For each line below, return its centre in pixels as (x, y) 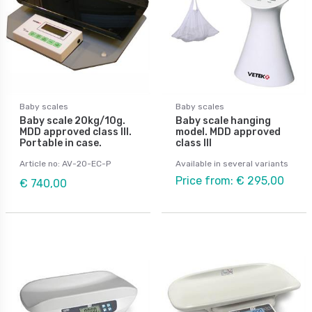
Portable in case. (61, 143)
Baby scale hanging (223, 120)
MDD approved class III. (76, 132)
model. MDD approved (228, 132)
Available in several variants (232, 163)
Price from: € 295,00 (230, 180)
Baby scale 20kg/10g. (72, 120)
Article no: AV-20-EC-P (65, 163)
